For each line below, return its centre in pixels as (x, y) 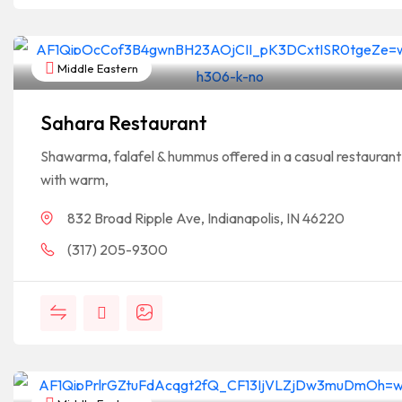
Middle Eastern (96, 68)
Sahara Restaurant (124, 123)
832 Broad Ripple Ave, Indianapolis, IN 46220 (206, 218)
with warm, (74, 179)
